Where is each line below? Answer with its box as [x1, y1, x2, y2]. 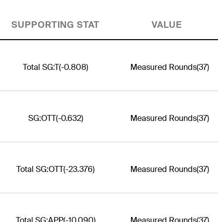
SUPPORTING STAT [11, 19, 100, 30]
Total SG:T [23, 61, 59, 72]
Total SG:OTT [16, 164, 63, 174]
